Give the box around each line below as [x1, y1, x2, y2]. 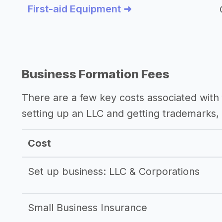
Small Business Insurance [28, 202, 147, 214]
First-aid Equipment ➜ [28, 3, 132, 15]
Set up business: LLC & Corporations [28, 166, 200, 177]
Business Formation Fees [22, 67, 169, 81]
